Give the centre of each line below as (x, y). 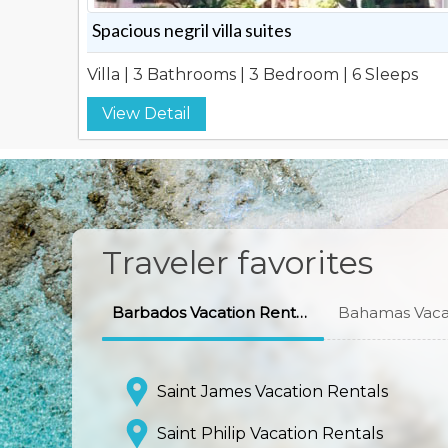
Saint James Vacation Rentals (272, 392)
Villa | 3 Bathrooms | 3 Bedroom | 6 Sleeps (252, 74)
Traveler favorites (237, 263)
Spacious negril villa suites (192, 30)
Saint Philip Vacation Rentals (270, 434)
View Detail (146, 113)
